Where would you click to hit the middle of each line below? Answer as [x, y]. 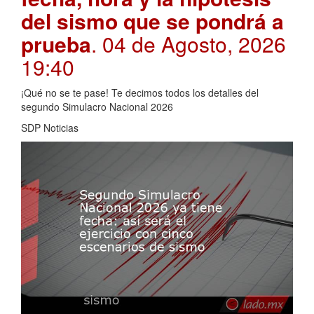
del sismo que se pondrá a [152, 20]
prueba [56, 43]
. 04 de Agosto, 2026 [189, 43]
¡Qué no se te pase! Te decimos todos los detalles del [140, 92]
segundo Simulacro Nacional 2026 [97, 106]
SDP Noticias [50, 127]
